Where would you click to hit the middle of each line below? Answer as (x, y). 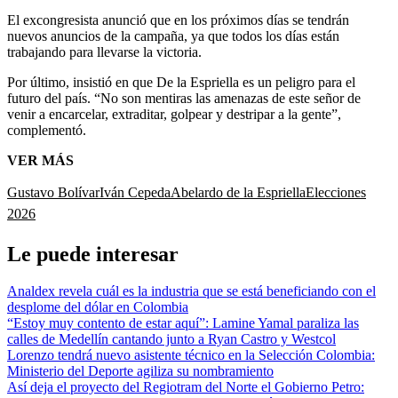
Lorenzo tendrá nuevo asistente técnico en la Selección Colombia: (191, 355)
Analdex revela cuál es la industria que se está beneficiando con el (191, 291)
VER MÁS (40, 160)
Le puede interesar (93, 254)
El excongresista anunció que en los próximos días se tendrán (178, 20)
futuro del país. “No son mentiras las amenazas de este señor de (184, 98)
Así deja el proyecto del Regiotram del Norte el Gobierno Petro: (186, 387)
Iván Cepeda (135, 192)
